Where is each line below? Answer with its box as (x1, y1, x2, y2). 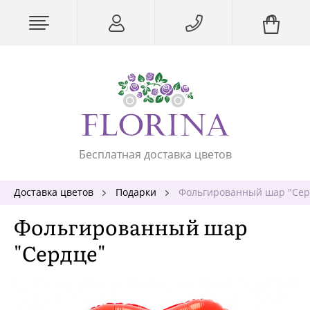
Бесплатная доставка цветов (78, 146, 232, 162)
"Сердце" (14, 237, 106, 268)
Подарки (116, 185, 156, 199)
